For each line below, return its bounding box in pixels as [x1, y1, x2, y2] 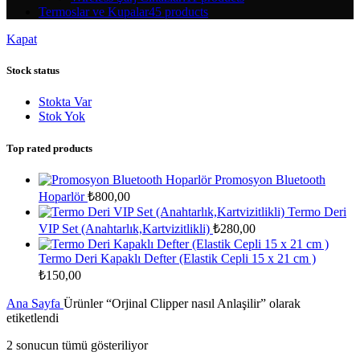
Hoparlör [39, 189, 88, 203]
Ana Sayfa [6, 296, 63, 310]
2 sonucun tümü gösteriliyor [6, 337, 148, 352]
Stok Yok [39, 109, 85, 124]
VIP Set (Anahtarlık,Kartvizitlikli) [39, 221, 213, 235]
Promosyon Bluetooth [215, 172, 325, 186]
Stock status [6, 64, 59, 77]
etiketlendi [6, 310, 59, 325]
